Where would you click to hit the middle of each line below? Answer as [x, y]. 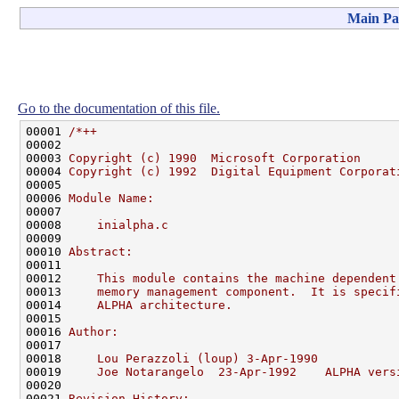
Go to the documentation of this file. [119, 108]
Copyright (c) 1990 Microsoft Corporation [215, 158]
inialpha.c [118, 224]
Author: [94, 331]
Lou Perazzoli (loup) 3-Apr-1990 [193, 358]
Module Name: [111, 198]
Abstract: [101, 251]
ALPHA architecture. [151, 305]
